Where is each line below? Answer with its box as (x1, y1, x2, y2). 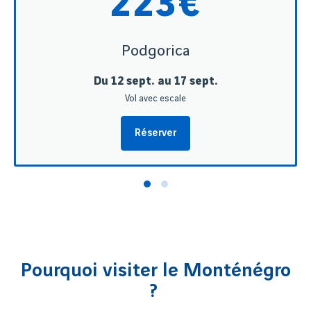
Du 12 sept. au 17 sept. (93, 75, 218, 88)
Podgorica (121, 43, 190, 60)
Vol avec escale (125, 94, 186, 104)
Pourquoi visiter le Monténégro (20, 260, 291, 282)
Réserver (135, 127, 176, 139)
